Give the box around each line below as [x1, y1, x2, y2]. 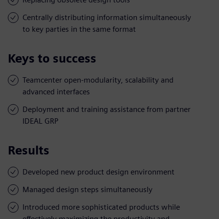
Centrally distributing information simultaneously [22, 12, 191, 22]
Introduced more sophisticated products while [22, 202, 180, 212]
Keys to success [8, 51, 96, 66]
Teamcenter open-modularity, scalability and [22, 75, 174, 85]
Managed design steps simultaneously [22, 184, 153, 194]
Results [8, 143, 49, 157]
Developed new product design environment [22, 167, 175, 176]
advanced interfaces [22, 87, 90, 96]
